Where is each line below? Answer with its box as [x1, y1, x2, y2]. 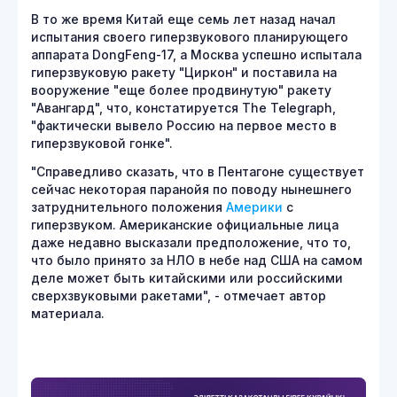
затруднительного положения [31, 200, 226, 214]
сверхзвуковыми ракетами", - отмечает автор [31, 289, 326, 303]
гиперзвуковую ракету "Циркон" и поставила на [31, 66, 337, 80]
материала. [31, 307, 105, 321]
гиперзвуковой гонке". [31, 136, 173, 151]
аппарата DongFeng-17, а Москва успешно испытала [31, 48, 362, 62]
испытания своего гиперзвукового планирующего [31, 30, 348, 44]
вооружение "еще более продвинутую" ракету [31, 83, 331, 97]
